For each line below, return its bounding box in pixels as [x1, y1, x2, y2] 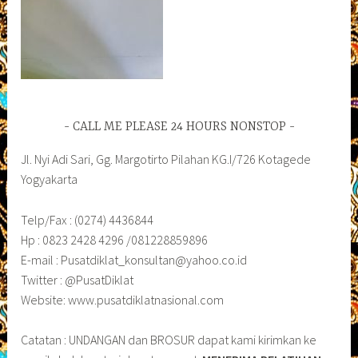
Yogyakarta [21, 170, 78, 187]
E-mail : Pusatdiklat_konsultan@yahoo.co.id [21, 251, 248, 268]
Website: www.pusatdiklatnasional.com [21, 291, 225, 308]
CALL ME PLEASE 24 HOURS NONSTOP [72, 119, 286, 134]
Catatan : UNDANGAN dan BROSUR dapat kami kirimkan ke [21, 332, 317, 348]
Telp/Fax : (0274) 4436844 [21, 211, 154, 228]
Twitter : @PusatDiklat [21, 271, 134, 288]
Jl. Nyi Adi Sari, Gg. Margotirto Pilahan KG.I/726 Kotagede [21, 150, 312, 167]
